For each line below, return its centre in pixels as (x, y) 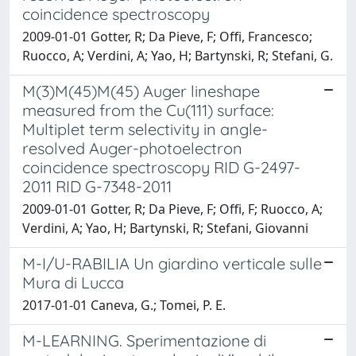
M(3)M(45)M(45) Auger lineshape (141, 91)
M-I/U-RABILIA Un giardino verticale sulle (172, 263)
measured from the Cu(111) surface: (148, 110)
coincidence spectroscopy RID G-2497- (161, 167)
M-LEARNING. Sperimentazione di (144, 340)
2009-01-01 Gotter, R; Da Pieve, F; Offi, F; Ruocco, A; (172, 209)
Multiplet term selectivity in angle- (145, 129)
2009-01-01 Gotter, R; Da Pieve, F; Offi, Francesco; (167, 36)
